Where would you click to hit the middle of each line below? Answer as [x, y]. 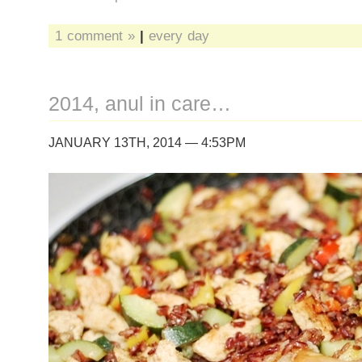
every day [179, 36]
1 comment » [95, 36]
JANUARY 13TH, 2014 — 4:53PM [147, 143]
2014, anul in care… [140, 104]
